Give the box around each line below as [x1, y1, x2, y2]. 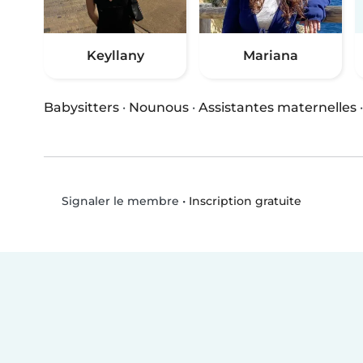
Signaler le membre [58, 194, 179, 209]
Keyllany [86, 48, 144, 64]
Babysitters [44, 100, 119, 116]
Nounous [129, 100, 189, 116]
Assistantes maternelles [199, 100, 357, 116]
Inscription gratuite [188, 193, 301, 208]
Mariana [243, 48, 298, 64]
